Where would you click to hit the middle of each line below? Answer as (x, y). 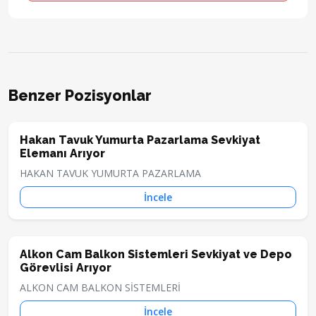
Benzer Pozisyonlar (80, 96)
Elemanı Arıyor (62, 154)
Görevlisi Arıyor (66, 268)
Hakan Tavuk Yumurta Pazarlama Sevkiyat (140, 140)
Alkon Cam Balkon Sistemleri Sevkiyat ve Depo (156, 255)
